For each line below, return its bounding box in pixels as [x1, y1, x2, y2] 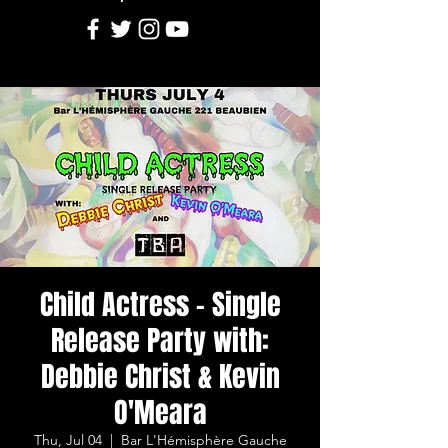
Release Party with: [51, 320, 269, 362]
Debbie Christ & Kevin [40, 356, 280, 398]
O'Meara [113, 392, 207, 434]
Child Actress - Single [39, 284, 281, 326]
